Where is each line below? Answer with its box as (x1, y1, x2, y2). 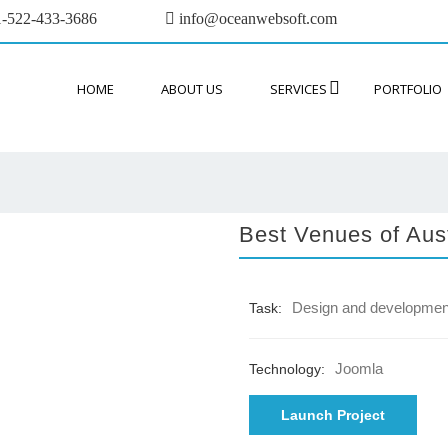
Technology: (249, 361, 325, 378)
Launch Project (281, 407, 385, 424)
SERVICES (270, 80, 327, 99)
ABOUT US (161, 80, 223, 99)
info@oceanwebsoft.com (175, 10, 337, 27)
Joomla (335, 360, 383, 378)
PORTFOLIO (374, 80, 442, 99)
